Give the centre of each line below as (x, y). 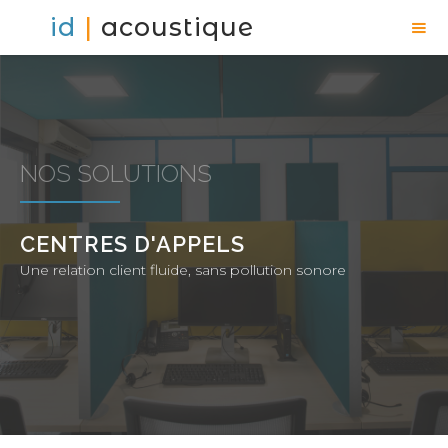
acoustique (177, 27)
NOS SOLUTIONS (116, 173)
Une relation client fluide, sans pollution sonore (183, 270)
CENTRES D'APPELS (132, 244)
